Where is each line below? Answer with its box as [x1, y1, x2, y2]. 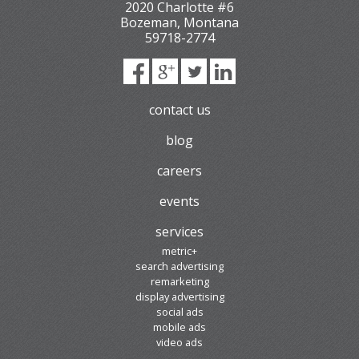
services [155, 222, 204, 240]
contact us [148, 100, 211, 119]
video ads [156, 334, 203, 349]
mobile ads [153, 319, 206, 334]
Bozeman [120, 13, 177, 31]
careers [157, 161, 202, 179]
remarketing [150, 273, 209, 288]
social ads [155, 304, 204, 319]
